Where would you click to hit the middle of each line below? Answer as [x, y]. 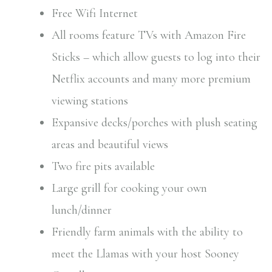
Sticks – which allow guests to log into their [156, 57]
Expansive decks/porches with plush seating [155, 123]
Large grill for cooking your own [129, 188]
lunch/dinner [82, 210]
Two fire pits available [103, 166]
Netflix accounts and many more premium [151, 79]
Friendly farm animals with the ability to [147, 232]
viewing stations [90, 101]
